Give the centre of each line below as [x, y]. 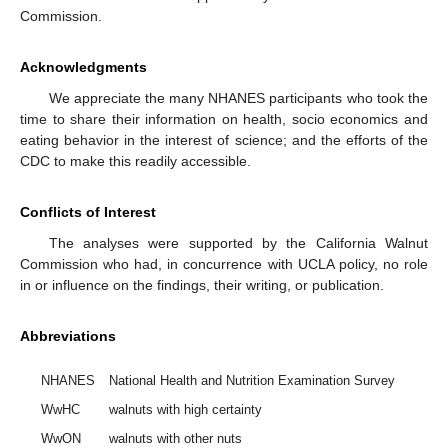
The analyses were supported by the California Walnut [238, 243]
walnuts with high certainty [186, 410]
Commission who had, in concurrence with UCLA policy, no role [224, 264]
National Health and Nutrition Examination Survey [252, 381]
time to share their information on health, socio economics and [224, 119]
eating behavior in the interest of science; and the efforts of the [224, 140]
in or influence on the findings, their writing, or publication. [202, 285]
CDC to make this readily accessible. [135, 161]
